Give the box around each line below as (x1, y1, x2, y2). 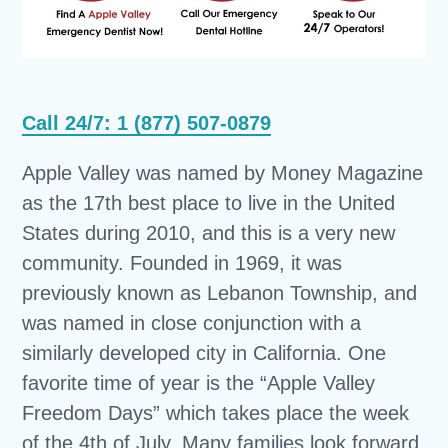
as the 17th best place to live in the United (22, 191, 396, 214)
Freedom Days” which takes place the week (22, 401, 410, 424)
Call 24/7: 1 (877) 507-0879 (22, 111, 272, 134)
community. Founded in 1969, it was (22, 251, 343, 274)
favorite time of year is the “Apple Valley (22, 371, 376, 394)
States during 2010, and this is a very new (22, 221, 396, 244)
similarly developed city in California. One (22, 341, 387, 364)
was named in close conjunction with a (22, 311, 362, 334)
